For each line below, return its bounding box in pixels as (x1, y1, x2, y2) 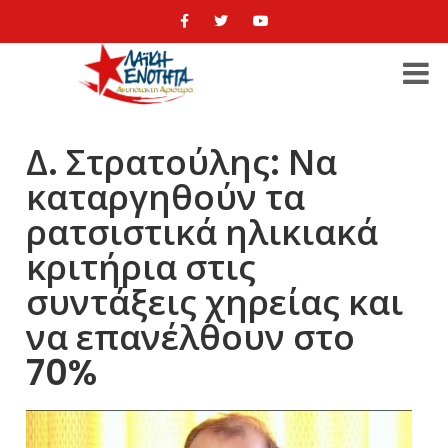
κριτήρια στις (26, 243, 257, 292)
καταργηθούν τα (26, 173, 306, 222)
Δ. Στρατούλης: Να (26, 138, 338, 187)
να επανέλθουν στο (26, 313, 356, 362)
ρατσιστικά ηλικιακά (26, 208, 379, 257)
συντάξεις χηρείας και (26, 278, 404, 327)
